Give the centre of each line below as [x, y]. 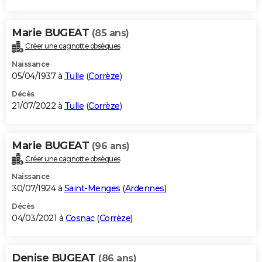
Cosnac [80, 218]
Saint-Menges [92, 189]
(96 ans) [111, 146]
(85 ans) [110, 33]
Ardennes [144, 189]
